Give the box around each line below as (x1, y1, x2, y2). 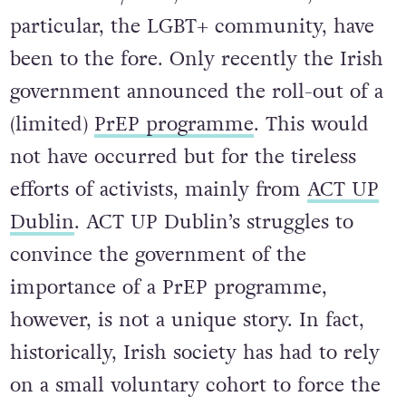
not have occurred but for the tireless (9, 143, 356, 171)
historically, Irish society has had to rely (9, 339, 380, 367)
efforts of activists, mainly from (9, 176, 307, 204)
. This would (253, 111, 369, 139)
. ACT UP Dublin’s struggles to (73, 208, 353, 237)
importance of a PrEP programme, (9, 274, 327, 302)
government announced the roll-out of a (9, 78, 383, 106)
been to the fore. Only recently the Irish (9, 45, 383, 73)
